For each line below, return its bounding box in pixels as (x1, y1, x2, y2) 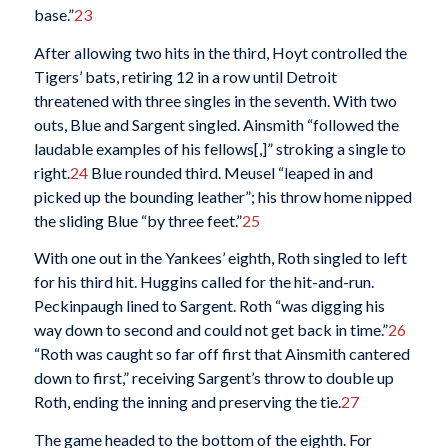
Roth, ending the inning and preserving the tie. (33, 392, 341, 412)
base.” (33, 5, 74, 24)
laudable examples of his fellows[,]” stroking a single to (33, 138, 406, 158)
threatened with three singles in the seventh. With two (33, 90, 397, 110)
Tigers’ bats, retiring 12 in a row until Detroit (33, 66, 337, 86)
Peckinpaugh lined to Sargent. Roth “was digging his (33, 296, 385, 316)
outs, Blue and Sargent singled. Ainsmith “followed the (33, 114, 399, 134)
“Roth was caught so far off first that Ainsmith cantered (33, 344, 410, 364)
